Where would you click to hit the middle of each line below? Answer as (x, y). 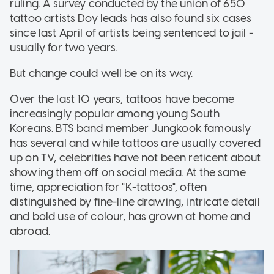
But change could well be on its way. (102, 73)
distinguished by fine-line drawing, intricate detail (135, 202)
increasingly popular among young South (115, 113)
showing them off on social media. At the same (128, 172)
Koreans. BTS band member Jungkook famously (131, 128)
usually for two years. (64, 47)
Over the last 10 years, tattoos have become (122, 99)
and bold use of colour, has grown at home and (130, 216)
